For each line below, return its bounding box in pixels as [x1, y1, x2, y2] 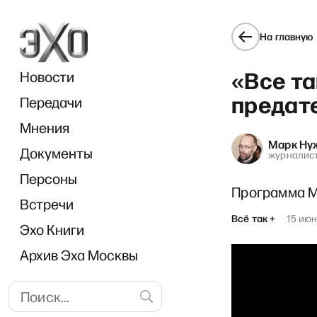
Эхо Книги [20, 220, 84, 238]
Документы [20, 144, 93, 162]
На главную [260, 30, 313, 43]
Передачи [20, 93, 82, 111]
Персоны [20, 169, 77, 188]
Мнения [20, 118, 69, 137]
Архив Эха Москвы [20, 246, 138, 264]
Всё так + [231, 211, 276, 225]
